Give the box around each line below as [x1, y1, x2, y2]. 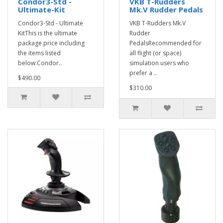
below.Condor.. [18, 59, 62, 68]
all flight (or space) [129, 49, 181, 58]
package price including [18, 39, 85, 48]
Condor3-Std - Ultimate [18, 19, 83, 28]
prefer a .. [129, 69, 157, 78]
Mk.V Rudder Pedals [129, 4, 203, 15]
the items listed [18, 49, 61, 58]
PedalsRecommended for [129, 39, 202, 48]
